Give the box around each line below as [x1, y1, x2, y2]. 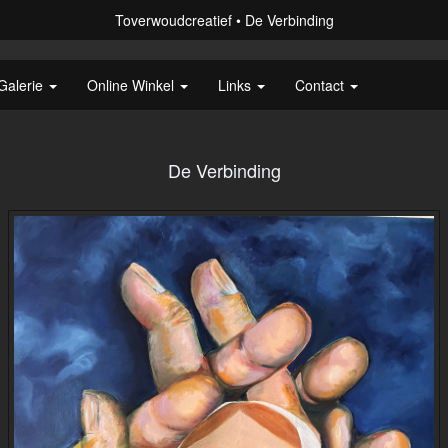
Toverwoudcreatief [114, 10, 232, 30]
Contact [295, 75, 348, 95]
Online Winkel [87, 75, 178, 95]
